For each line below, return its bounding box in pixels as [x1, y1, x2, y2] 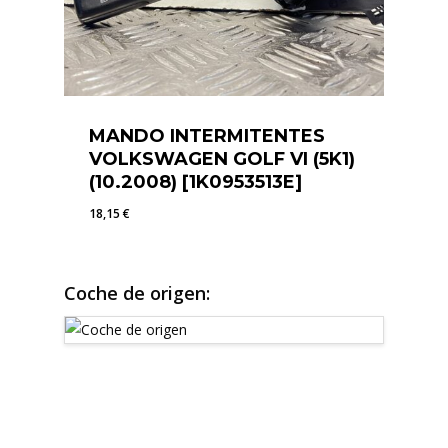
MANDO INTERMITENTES [89, 124, 325, 147]
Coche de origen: [64, 280, 210, 305]
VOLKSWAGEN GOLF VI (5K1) [89, 147, 355, 170]
